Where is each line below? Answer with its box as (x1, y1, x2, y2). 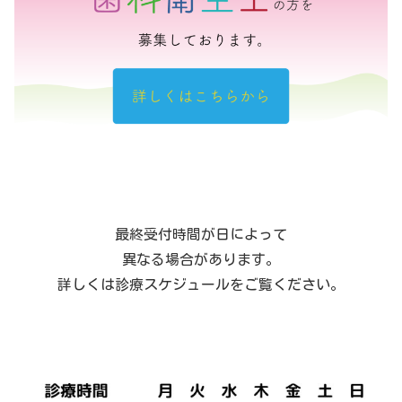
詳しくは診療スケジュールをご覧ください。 (57, 276, 345, 292)
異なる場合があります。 (122, 251, 280, 267)
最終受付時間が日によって (115, 226, 287, 241)
